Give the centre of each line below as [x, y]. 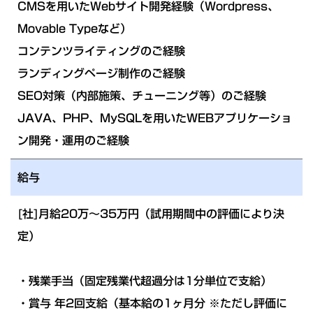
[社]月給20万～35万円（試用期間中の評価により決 [151, 213]
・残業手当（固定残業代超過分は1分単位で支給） [145, 281]
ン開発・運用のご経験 [73, 140]
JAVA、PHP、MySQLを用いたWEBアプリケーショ [155, 118]
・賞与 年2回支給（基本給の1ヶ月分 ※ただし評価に [152, 303]
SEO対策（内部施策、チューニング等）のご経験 [142, 95]
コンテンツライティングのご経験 [101, 51]
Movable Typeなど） [74, 28]
